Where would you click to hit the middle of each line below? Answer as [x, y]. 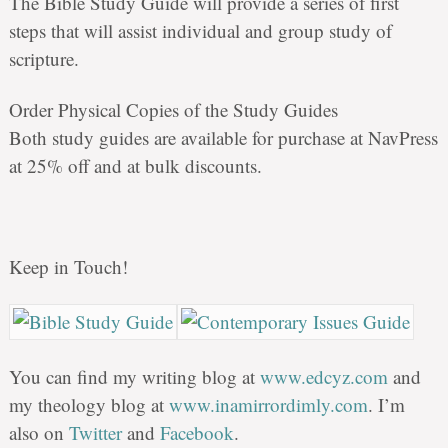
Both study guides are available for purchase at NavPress [223, 137]
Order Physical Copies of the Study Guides [173, 109]
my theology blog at [88, 404]
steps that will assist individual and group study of [200, 30]
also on [38, 432]
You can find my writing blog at [134, 376]
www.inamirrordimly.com [268, 404]
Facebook [196, 432]
